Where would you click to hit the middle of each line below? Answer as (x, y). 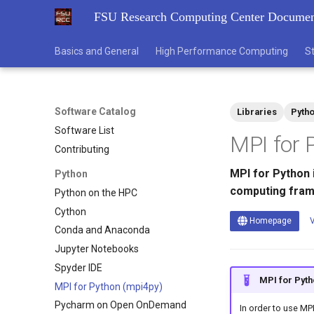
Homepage (269, 221)
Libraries (257, 112)
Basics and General (97, 51)
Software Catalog (95, 111)
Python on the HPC (96, 192)
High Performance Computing (222, 51)
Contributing (82, 149)
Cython (70, 211)
